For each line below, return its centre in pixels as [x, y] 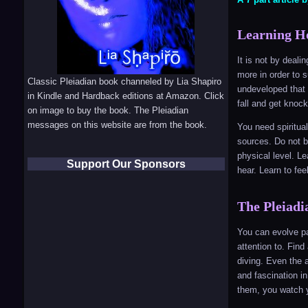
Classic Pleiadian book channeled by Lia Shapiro [124, 81]
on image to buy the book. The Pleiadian [108, 110]
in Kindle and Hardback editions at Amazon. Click [126, 96]
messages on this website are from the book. [117, 124]
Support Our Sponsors [126, 164]
